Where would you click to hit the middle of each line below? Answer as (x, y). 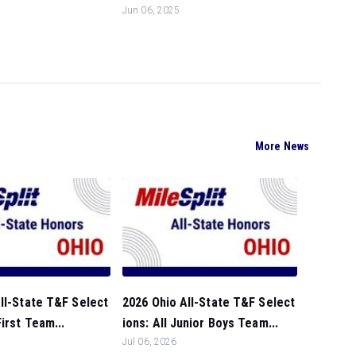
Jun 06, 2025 (151, 10)
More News (282, 147)
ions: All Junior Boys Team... (200, 323)
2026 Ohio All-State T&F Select (209, 303)
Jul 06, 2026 (150, 342)
